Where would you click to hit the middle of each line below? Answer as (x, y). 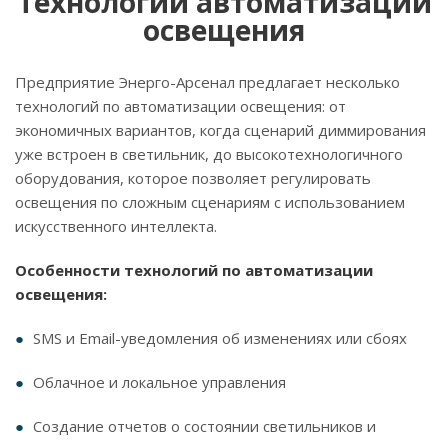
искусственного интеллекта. (116, 225)
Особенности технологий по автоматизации (194, 269)
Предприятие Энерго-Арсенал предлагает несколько (207, 81)
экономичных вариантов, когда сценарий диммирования (220, 129)
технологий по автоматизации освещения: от (180, 105)
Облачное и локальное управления (159, 381)
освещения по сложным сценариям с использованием (210, 201)
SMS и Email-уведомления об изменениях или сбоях (220, 337)
